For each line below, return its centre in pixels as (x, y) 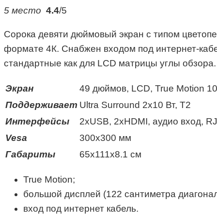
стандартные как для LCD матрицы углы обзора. (110, 63)
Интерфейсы (37, 121)
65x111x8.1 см (110, 154)
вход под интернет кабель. (81, 208)
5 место (25, 10)
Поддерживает (41, 105)
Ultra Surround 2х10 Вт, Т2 (135, 105)
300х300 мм (105, 138)
